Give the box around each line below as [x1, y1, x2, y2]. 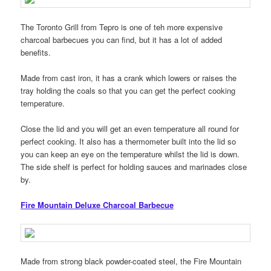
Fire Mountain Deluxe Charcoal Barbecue [21, 199, 174, 211]
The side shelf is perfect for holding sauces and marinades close [21, 161, 247, 173]
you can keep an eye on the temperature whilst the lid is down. [21, 148, 240, 160]
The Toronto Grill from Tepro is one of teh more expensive [21, 21, 223, 33]
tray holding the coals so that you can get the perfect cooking [21, 84, 236, 96]
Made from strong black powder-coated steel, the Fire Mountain [21, 255, 242, 267]
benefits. [21, 46, 51, 58]
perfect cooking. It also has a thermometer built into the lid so [21, 135, 237, 148]
